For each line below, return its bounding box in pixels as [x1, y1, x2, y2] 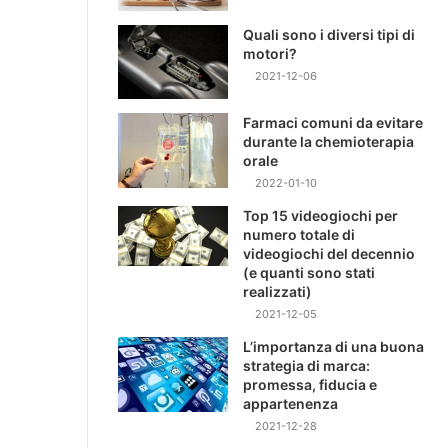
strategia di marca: [243, 356, 370, 374]
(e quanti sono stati [243, 263, 375, 281]
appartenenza [243, 394, 338, 412]
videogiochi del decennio [243, 244, 415, 262]
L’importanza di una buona [243, 337, 424, 355]
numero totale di [243, 225, 355, 243]
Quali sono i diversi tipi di [243, 26, 415, 44]
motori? [243, 45, 300, 63]
